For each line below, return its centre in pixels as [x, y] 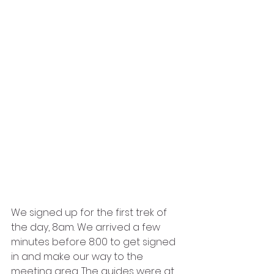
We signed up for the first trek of [90, 212]
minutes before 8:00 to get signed [94, 242]
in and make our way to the [78, 256]
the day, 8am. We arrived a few [87, 227]
